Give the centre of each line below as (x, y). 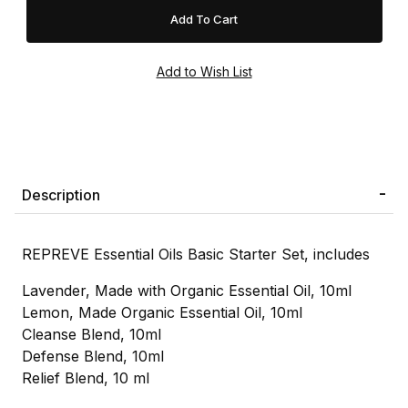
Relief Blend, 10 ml (86, 378)
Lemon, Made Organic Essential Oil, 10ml (162, 313)
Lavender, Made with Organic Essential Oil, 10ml (187, 291)
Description (61, 195)
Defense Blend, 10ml (93, 357)
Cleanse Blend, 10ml (92, 335)
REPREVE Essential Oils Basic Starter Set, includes (196, 255)
